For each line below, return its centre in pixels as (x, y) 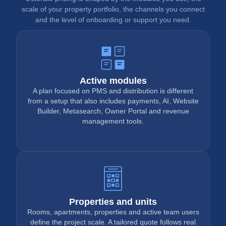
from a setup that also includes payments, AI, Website (113, 101)
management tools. (113, 121)
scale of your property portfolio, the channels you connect (113, 9)
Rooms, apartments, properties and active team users (113, 212)
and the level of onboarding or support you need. (113, 19)
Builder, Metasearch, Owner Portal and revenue (113, 111)
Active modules (113, 80)
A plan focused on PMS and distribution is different (113, 91)
